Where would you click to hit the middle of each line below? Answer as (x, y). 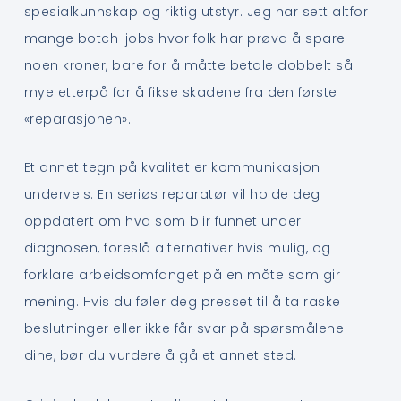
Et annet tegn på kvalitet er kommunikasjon (172, 168)
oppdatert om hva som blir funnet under (162, 222)
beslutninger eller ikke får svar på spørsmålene (184, 329)
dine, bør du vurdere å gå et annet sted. (160, 356)
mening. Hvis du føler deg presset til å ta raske (182, 302)
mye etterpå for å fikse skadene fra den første (180, 92)
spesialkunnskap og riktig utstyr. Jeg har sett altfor (196, 11)
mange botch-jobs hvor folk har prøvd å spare (184, 38)
